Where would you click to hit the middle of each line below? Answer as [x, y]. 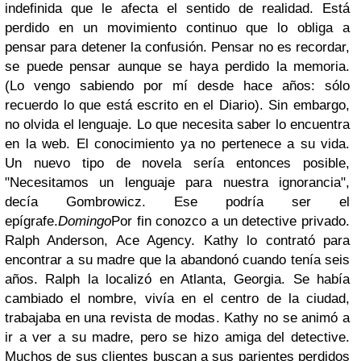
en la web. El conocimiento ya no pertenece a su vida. [177, 144]
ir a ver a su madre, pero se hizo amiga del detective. [177, 337]
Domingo [85, 221]
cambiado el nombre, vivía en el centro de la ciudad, [177, 299]
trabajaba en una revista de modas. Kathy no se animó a [177, 318]
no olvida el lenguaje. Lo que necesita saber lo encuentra [177, 124]
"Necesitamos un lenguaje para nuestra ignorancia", [177, 183]
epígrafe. [31, 221]
